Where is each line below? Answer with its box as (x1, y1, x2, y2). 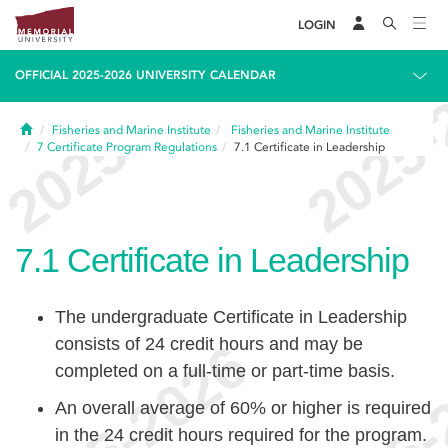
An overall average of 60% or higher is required (55, 398, 431, 418)
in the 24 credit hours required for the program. (55, 425, 427, 445)
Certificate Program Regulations (47, 140, 217, 154)
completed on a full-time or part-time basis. (55, 361, 395, 381)
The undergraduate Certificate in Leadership (55, 307, 407, 327)
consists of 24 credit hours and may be (55, 334, 363, 354)
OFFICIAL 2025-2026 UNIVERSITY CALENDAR (15, 68, 276, 82)
